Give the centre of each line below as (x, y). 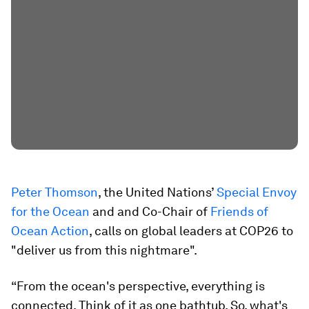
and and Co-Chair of (150, 211)
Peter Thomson (54, 192)
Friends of (239, 211)
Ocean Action (50, 231)
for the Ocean (50, 211)
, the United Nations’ (157, 192)
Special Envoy (257, 192)
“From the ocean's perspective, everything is (138, 286)
